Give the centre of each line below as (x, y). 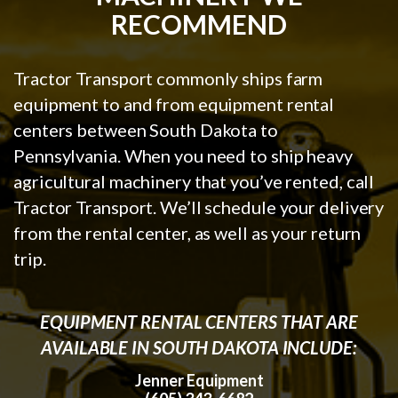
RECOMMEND (199, 24)
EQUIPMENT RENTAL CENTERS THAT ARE (199, 321)
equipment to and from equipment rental (174, 103)
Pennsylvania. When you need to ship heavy (183, 155)
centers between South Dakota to (146, 129)
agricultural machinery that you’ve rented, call (194, 181)
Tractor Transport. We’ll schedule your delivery (199, 207)
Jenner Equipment (199, 380)
